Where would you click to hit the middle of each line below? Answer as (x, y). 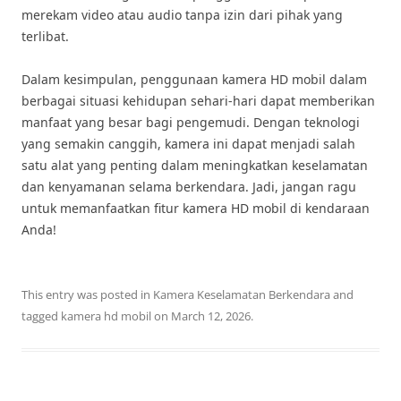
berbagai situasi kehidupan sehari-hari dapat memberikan (198, 101)
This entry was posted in (87, 294)
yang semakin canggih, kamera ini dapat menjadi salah (188, 144)
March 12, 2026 (211, 316)
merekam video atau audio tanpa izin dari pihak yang (182, 15)
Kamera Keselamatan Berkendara (242, 294)
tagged (41, 316)
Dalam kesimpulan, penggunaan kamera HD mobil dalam (194, 79)
